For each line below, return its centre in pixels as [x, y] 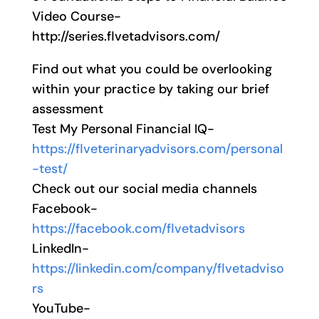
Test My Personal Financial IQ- [123, 129]
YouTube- [61, 309]
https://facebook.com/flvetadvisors [138, 229]
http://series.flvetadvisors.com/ [126, 37]
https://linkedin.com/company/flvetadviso [158, 269]
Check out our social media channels [144, 189]
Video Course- [76, 17]
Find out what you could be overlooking [152, 69]
